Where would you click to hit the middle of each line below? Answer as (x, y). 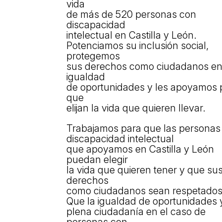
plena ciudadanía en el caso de (136, 211)
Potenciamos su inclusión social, (138, 45)
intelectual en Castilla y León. (132, 35)
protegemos (93, 56)
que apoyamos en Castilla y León (140, 149)
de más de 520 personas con (132, 14)
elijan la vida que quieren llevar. (136, 108)
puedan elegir (97, 159)
